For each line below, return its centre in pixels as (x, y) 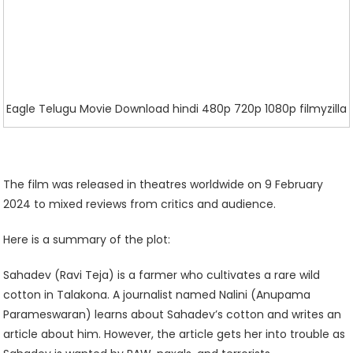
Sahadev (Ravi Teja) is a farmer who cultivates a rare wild (162, 275)
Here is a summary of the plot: (87, 239)
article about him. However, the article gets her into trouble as (175, 334)
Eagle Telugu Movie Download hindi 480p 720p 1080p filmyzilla (176, 108)
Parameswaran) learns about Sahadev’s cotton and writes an (173, 314)
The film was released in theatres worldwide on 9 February (163, 184)
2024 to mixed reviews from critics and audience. (140, 204)
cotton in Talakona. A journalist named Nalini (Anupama (157, 294)
